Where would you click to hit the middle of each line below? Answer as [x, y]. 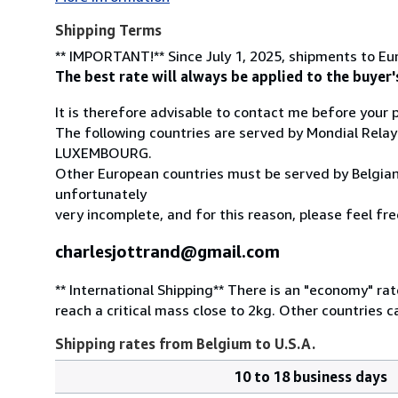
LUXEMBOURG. [103, 153]
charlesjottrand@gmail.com [167, 251]
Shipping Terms [108, 31]
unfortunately [101, 194]
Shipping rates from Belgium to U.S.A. [185, 344]
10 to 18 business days [311, 377]
